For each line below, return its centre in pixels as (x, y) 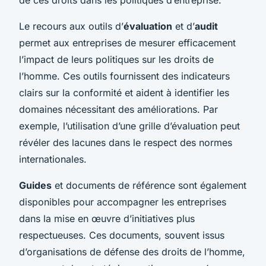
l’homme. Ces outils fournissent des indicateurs (124, 76)
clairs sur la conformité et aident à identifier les (124, 92)
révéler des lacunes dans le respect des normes (126, 142)
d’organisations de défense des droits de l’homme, (132, 251)
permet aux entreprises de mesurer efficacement (127, 42)
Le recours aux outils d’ (71, 26)
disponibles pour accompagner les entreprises (123, 202)
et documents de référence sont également (149, 185)
